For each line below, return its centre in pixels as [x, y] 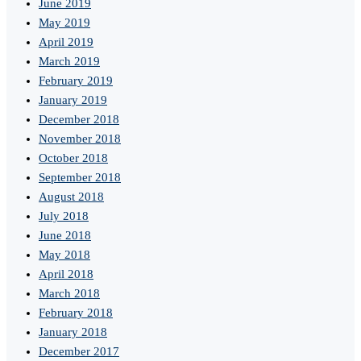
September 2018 [80, 178]
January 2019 [73, 100]
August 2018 [71, 197]
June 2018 [65, 236]
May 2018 [64, 255]
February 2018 [76, 313]
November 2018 [80, 139]
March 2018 [69, 294]
